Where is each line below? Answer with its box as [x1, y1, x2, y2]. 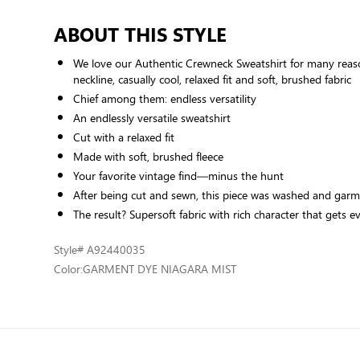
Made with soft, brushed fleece [73, 146, 224, 166]
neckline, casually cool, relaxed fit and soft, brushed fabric [73, 69, 352, 89]
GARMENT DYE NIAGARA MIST [83, 259, 237, 279]
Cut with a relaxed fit [73, 127, 175, 147]
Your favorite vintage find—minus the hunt [73, 166, 284, 186]
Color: [54, 259, 84, 279]
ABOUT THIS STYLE [54, 21, 227, 47]
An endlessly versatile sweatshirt [73, 108, 231, 128]
